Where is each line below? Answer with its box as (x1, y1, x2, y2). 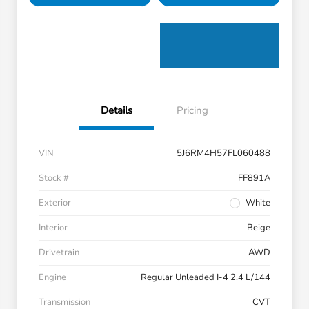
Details (101, 103, 132, 118)
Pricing (177, 103, 208, 118)
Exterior (39, 197, 71, 210)
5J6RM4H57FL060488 (177, 147, 270, 160)
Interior (39, 221, 68, 235)
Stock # (39, 172, 69, 185)
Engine (39, 271, 66, 284)
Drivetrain (39, 246, 79, 259)
